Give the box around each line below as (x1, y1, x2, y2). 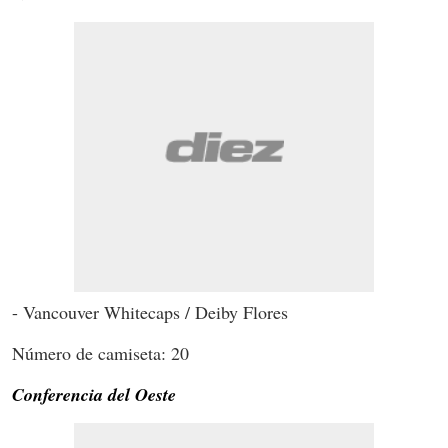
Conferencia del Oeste (12, 381, 176, 407)
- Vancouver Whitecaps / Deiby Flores (12, 299, 288, 324)
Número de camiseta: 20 (12, 340, 189, 365)
